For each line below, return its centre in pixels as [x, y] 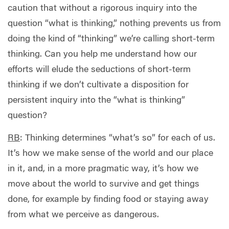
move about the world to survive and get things [104, 184]
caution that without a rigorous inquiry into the [102, 9]
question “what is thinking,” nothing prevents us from [114, 24]
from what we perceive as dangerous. [83, 215]
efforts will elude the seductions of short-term [99, 70]
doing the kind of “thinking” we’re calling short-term [111, 40]
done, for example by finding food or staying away [108, 200]
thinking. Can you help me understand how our [102, 55]
